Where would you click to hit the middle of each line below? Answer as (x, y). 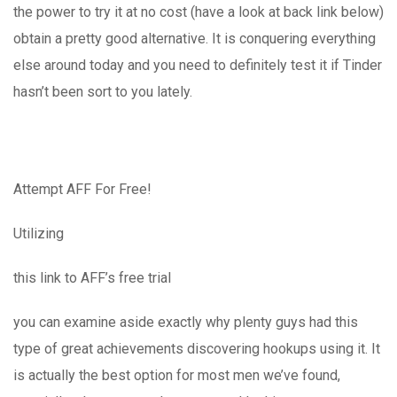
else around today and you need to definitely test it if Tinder (198, 65)
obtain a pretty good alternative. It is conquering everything (195, 38)
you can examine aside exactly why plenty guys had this (186, 322)
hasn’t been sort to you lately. (103, 91)
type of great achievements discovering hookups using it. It (197, 348)
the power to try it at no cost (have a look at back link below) (198, 12)
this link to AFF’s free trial (92, 277)
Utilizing (39, 233)
